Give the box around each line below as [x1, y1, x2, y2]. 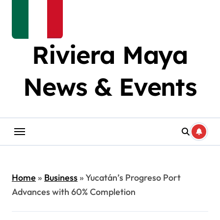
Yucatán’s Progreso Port [85, 172, 181, 183]
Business [44, 172, 78, 183]
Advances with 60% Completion [12, 186, 136, 197]
